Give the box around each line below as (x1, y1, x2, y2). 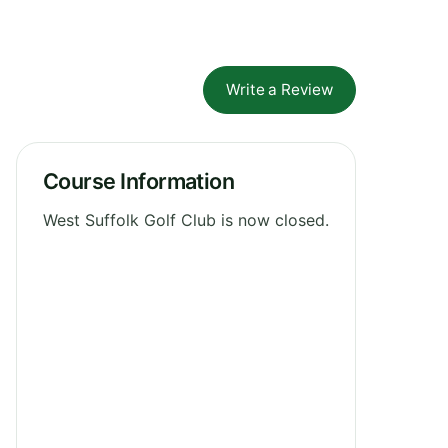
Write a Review (226, 79, 333, 99)
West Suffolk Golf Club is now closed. (43, 209, 329, 230)
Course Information (43, 167, 235, 194)
